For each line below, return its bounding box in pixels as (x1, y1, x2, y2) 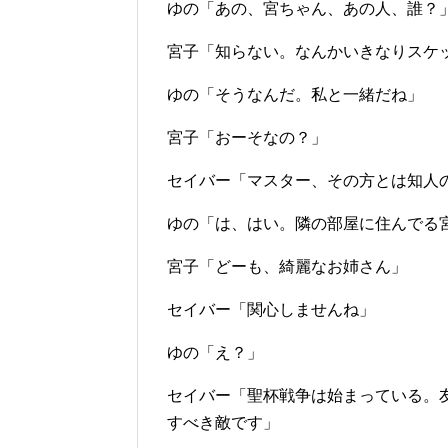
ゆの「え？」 (167, 344, 263, 361)
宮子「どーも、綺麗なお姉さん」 (167, 258, 407, 275)
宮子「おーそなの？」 (167, 129, 327, 146)
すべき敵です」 (167, 414, 279, 431)
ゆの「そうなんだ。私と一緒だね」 (167, 86, 423, 103)
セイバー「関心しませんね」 (167, 301, 375, 318)
